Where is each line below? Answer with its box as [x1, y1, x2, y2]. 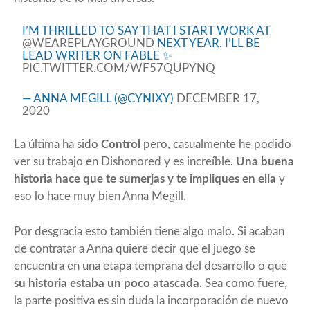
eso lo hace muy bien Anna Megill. [14, 190, 186, 202]
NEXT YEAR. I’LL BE [154, 37, 261, 49]
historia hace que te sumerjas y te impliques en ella [14, 172, 276, 185]
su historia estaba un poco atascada [14, 277, 199, 289]
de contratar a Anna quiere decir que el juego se [14, 242, 255, 255]
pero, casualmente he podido [140, 138, 291, 150]
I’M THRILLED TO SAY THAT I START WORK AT [22, 24, 271, 37]
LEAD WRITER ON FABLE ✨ [22, 49, 173, 62]
